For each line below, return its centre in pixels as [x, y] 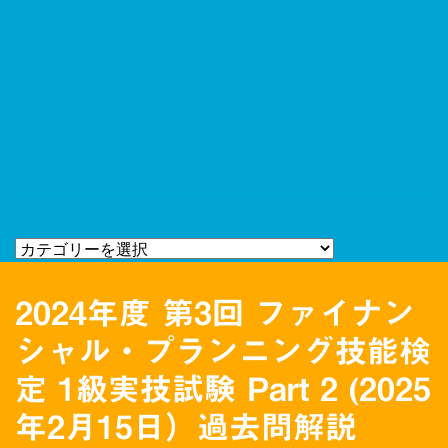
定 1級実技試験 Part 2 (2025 [223, 389]
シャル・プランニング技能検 [223, 351]
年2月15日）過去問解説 [186, 427]
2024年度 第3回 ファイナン [215, 313]
